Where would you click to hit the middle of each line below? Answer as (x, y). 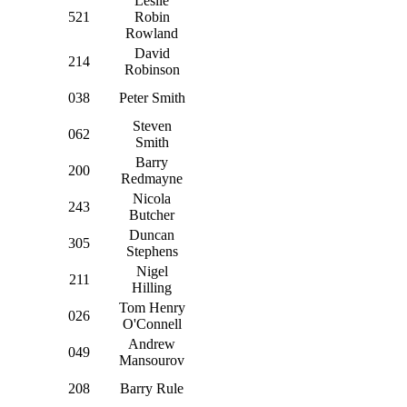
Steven (152, 125)
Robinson (152, 69)
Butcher (152, 214)
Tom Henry (152, 307)
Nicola (152, 198)
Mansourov (152, 360)
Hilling (152, 287)
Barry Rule (152, 388)
